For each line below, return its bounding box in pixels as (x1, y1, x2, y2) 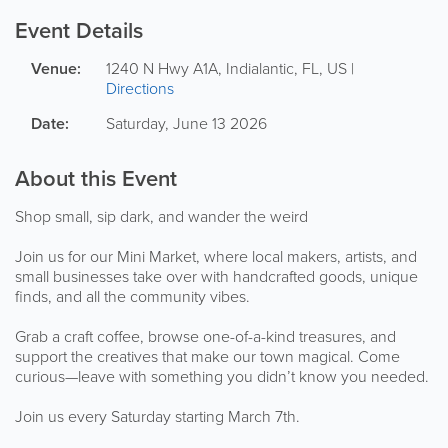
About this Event (15, 161, 177, 194)
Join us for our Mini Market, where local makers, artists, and (15, 244, 417, 267)
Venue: (31, 56, 81, 80)
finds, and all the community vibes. (15, 284, 250, 307)
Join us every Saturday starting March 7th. (15, 404, 300, 427)
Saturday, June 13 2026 (106, 111, 267, 134)
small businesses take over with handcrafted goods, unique (15, 264, 418, 287)
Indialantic (226, 56, 294, 79)
